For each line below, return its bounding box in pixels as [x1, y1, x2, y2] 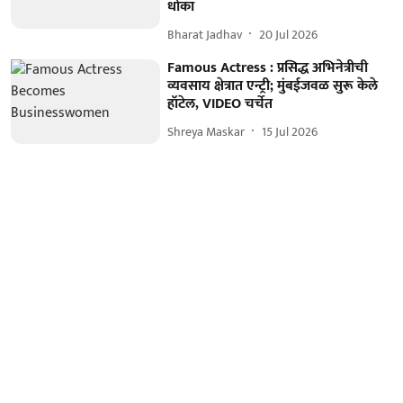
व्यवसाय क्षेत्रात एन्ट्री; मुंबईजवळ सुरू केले [167, 74, 379, 99]
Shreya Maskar [167, 121, 246, 142]
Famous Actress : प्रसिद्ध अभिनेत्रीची [167, 56, 369, 81]
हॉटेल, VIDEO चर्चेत [167, 92, 273, 117]
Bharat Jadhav [167, 23, 243, 45]
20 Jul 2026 [259, 23, 318, 45]
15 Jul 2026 [262, 121, 318, 142]
